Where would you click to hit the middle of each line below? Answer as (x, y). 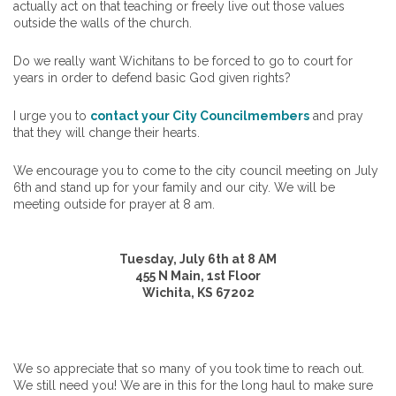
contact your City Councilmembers (200, 116)
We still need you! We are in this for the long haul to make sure (193, 386)
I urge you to (52, 116)
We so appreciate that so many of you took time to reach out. (189, 369)
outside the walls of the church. (103, 23)
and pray (336, 116)
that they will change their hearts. (107, 133)
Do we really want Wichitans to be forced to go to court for (183, 61)
